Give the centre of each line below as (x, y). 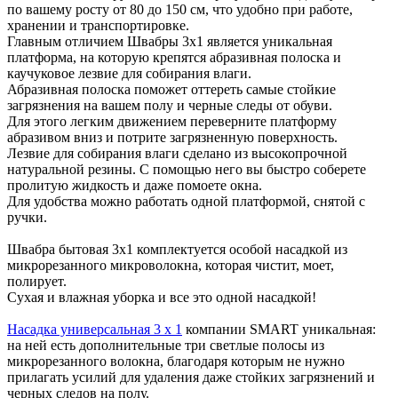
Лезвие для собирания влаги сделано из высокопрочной (177, 153)
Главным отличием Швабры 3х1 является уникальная (170, 41)
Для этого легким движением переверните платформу (172, 121)
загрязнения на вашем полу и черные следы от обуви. (170, 105)
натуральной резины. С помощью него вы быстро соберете (187, 169)
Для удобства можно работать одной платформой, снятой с (186, 201)
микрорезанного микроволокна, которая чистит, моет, (171, 265)
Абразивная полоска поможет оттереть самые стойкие (171, 89)
